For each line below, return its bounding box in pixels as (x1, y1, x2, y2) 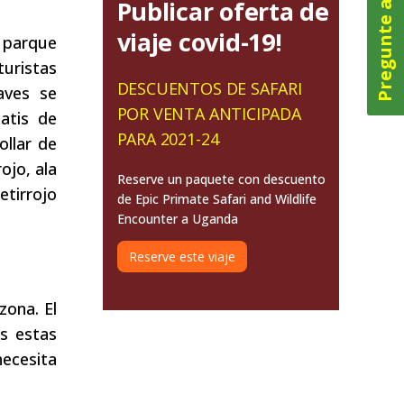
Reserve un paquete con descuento (116, 170, 326, 188)
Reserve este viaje (128, 247, 235, 265)
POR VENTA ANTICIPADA (116, 102, 301, 124)
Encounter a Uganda (116, 209, 238, 227)
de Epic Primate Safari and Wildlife (116, 189, 317, 207)
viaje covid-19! (116, 24, 282, 59)
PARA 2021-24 (116, 127, 219, 150)
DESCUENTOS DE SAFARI (116, 77, 302, 99)
